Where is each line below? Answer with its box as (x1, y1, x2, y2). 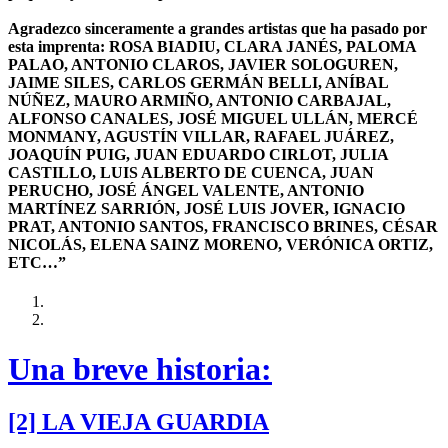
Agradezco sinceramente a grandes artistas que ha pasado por (8, 20, 427, 38)
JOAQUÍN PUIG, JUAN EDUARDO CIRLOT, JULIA (8, 146, 388, 164)
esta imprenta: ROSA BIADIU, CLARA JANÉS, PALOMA (8, 38, 416, 56)
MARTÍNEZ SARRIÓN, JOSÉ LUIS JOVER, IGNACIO (8, 200, 405, 218)
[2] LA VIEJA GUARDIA (8, 409, 269, 436)
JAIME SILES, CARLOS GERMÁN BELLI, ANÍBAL (8, 74, 388, 92)
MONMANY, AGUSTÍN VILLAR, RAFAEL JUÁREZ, (8, 128, 394, 146)
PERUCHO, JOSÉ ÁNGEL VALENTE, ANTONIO (8, 182, 364, 200)
